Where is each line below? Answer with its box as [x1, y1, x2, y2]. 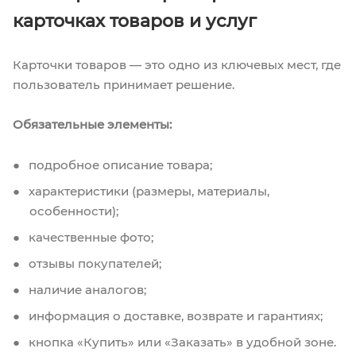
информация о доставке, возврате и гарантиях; [25, 308, 323, 323]
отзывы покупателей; [25, 255, 161, 271]
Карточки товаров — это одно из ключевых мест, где [13, 56, 341, 72]
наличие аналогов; [25, 281, 146, 297]
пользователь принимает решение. [13, 76, 234, 92]
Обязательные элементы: [13, 116, 172, 132]
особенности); [29, 203, 118, 219]
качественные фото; [25, 229, 153, 245]
